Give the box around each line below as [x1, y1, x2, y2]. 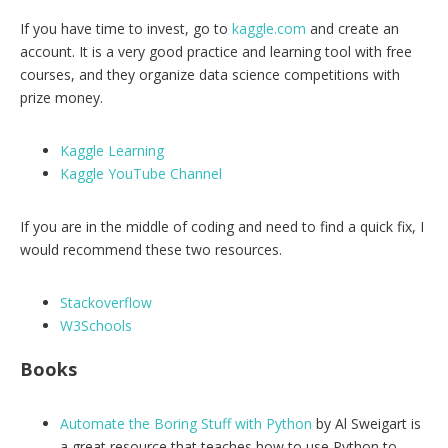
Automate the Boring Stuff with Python [60, 414, 312, 434]
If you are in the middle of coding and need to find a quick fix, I [20, 217, 424, 237]
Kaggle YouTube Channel [60, 164, 222, 184]
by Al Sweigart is [312, 414, 421, 434]
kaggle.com [232, 19, 306, 39]
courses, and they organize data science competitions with [20, 65, 400, 85]
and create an [306, 19, 399, 39]
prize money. [20, 88, 103, 108]
